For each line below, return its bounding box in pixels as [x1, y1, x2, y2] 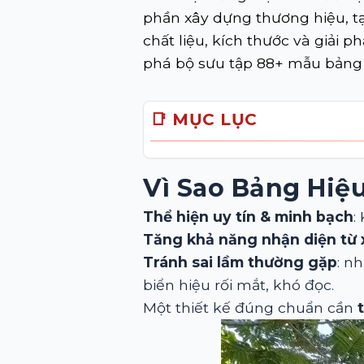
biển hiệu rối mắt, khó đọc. [143, 276, 334, 293]
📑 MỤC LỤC [150, 110, 258, 129]
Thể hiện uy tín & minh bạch [143, 208, 353, 225]
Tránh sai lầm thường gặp [143, 253, 337, 271]
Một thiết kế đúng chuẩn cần [143, 299, 357, 316]
